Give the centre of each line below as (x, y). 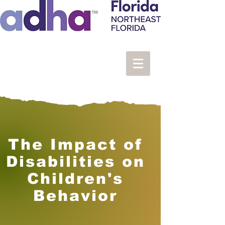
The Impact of (75, 144)
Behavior (75, 196)
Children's (75, 179)
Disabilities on (75, 161)
